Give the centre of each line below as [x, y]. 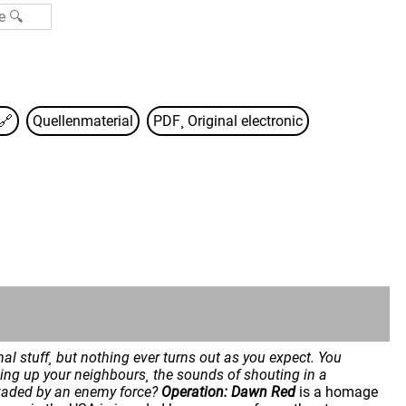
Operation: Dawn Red [228, 392]
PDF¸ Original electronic [228, 121]
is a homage [337, 392]
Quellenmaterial [83, 121]
